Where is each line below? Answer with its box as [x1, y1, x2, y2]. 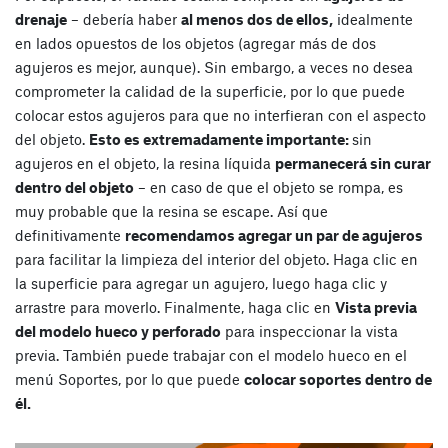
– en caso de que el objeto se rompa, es [134, 178, 403, 197]
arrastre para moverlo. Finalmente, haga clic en [15, 298, 335, 317]
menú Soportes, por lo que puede [15, 370, 244, 389]
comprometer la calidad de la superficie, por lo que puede [15, 82, 405, 101]
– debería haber [67, 10, 181, 29]
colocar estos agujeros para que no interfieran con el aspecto [15, 106, 426, 125]
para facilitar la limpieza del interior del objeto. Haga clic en [15, 250, 418, 269]
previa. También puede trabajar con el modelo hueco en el [15, 346, 407, 365]
